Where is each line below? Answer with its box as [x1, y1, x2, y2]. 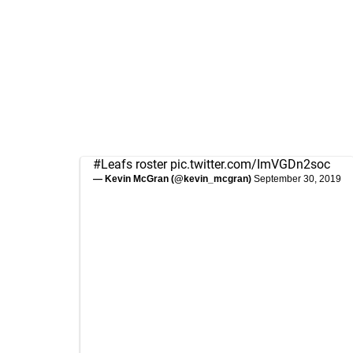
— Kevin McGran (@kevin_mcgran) [93, 173, 254, 184]
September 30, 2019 [254, 173, 341, 184]
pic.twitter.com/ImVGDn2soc [170, 157, 330, 172]
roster [132, 157, 170, 172]
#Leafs [93, 157, 132, 172]
